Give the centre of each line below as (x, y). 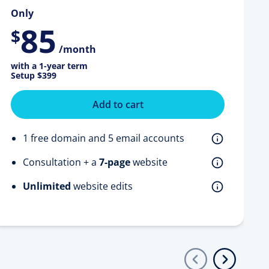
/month (77, 49)
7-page (115, 162)
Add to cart (118, 104)
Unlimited (47, 186)
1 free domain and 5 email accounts (104, 138)
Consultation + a (61, 162)
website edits (102, 186)
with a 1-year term (49, 65)
